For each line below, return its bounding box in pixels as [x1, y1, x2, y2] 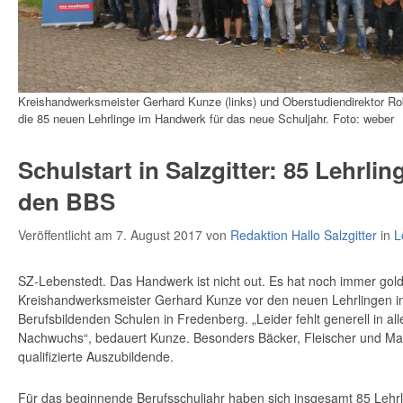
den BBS [18, 184, 115, 218]
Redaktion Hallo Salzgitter [230, 225, 377, 244]
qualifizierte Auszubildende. [18, 346, 174, 365]
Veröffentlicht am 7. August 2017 [18, 225, 206, 244]
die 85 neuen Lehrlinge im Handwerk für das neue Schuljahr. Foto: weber [18, 109, 394, 127]
